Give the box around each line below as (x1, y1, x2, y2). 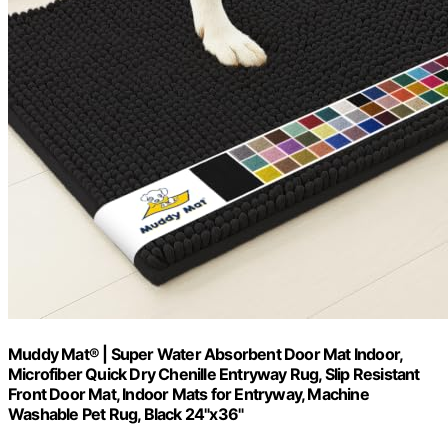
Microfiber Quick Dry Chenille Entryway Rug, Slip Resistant (8, 363, 420, 384)
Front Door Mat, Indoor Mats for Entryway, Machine (8, 383, 369, 404)
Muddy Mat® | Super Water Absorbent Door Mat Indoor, (8, 343, 403, 364)
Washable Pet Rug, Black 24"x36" (8, 403, 244, 424)
